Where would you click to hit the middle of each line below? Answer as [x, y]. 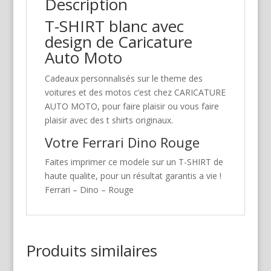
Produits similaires [91, 250]
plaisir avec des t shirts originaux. [109, 120]
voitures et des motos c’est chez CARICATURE [135, 92]
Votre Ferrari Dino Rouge [122, 142]
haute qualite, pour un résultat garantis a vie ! [133, 175]
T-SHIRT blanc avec [114, 26]
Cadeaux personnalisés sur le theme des [123, 78]
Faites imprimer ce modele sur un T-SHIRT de [134, 162]
